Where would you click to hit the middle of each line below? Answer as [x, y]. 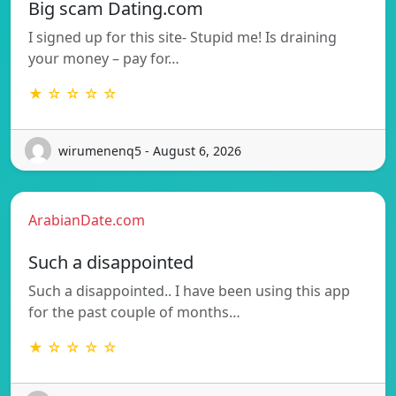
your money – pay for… [104, 59]
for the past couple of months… [134, 312]
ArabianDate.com [87, 221]
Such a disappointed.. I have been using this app [189, 291]
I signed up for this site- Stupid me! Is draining [183, 38]
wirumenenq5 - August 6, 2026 [150, 150]
